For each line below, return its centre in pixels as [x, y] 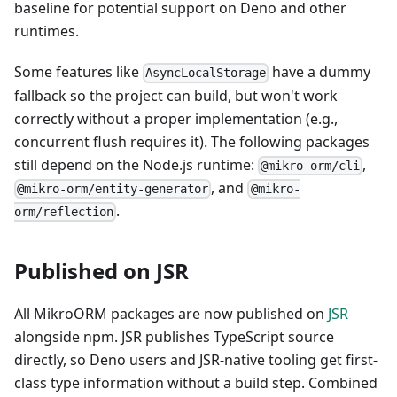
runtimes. [47, 31]
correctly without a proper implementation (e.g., [176, 118]
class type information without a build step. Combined [196, 383]
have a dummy [320, 72]
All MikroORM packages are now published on [171, 314]
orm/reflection [64, 212]
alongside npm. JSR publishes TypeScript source [174, 337]
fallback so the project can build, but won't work [176, 95]
